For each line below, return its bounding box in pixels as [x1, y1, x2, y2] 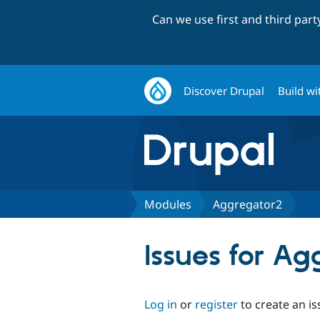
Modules [144, 196, 191, 212]
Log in [144, 296, 177, 312]
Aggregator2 [213, 196, 282, 212]
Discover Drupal [184, 83, 265, 98]
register [195, 296, 238, 312]
